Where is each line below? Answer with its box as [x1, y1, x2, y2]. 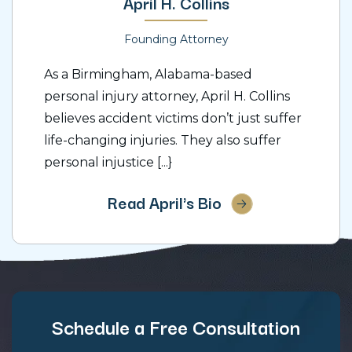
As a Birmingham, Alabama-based [44, 67, 252, 82]
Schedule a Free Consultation [52, 311, 300, 342]
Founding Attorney [123, 32, 229, 47]
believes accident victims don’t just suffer [44, 111, 302, 126]
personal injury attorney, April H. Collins [44, 89, 290, 104]
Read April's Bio [107, 189, 222, 215]
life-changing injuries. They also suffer [44, 133, 281, 148]
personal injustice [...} [44, 155, 172, 170]
